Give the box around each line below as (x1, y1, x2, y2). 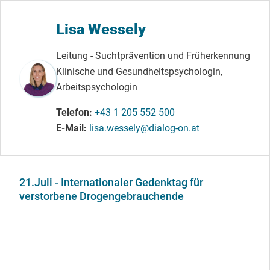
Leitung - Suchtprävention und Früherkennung (56, 50, 250, 62)
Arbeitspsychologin (56, 81, 137, 93)
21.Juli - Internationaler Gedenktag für (19, 176, 203, 189)
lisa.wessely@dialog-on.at (89, 122, 199, 134)
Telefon (56, 107, 89, 119)
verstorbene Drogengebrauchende (19, 190, 184, 203)
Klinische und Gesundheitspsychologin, (56, 66, 222, 78)
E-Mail (56, 122, 84, 134)
